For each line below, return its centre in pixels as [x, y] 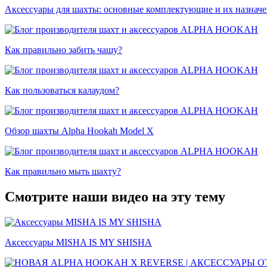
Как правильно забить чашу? [63, 50]
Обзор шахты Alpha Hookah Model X [79, 131]
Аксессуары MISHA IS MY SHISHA [78, 242]
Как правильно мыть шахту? [63, 172]
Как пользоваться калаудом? [62, 91]
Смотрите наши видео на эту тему [115, 197]
